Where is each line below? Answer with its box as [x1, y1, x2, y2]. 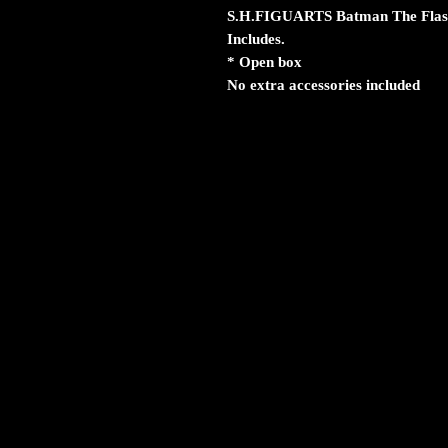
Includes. [227, 31, 285, 47]
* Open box [227, 54, 306, 70]
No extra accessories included [227, 77, 420, 93]
